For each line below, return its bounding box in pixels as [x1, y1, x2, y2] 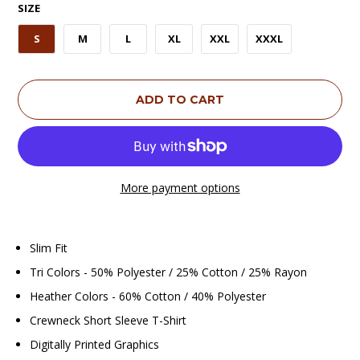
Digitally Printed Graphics [30, 336, 160, 352]
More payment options [120, 179, 240, 195]
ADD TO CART [136, 92, 224, 107]
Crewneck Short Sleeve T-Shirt [30, 312, 187, 328]
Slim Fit [30, 239, 68, 256]
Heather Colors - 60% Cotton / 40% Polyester [30, 288, 267, 304]
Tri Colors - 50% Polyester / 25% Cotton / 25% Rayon [30, 264, 308, 280]
